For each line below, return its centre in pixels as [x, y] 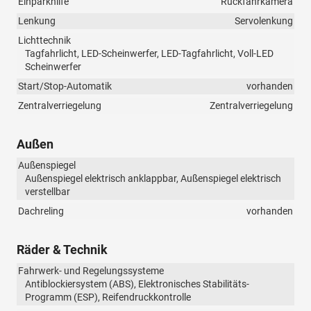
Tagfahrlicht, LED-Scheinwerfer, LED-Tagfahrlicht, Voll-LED [149, 54]
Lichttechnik [44, 41]
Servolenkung [264, 21]
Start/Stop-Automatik [65, 86]
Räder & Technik [62, 250]
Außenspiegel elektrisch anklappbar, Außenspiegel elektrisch [153, 179]
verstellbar [48, 192]
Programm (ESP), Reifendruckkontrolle [108, 297]
